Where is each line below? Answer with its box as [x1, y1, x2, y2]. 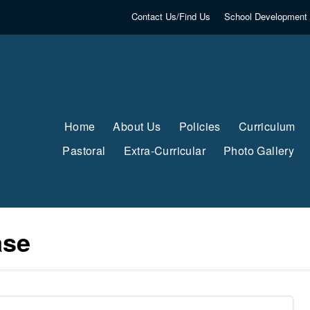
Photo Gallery [224, 143, 295, 158]
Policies [179, 118, 221, 134]
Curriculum [238, 118, 295, 134]
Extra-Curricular [123, 143, 206, 158]
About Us [113, 118, 161, 134]
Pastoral [62, 143, 106, 158]
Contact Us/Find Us [131, 10, 210, 23]
